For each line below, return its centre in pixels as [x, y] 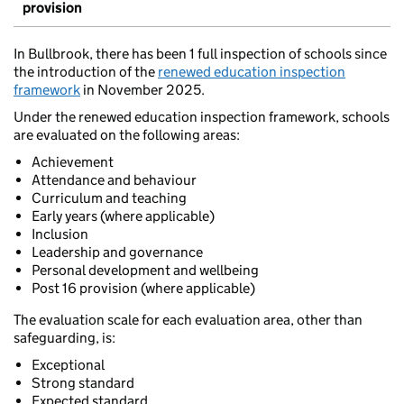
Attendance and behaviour [114, 180]
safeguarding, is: [64, 338]
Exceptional [68, 365]
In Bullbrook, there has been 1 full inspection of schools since [200, 54]
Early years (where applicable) [123, 216]
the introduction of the [86, 72]
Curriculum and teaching [109, 198]
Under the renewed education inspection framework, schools [202, 117]
